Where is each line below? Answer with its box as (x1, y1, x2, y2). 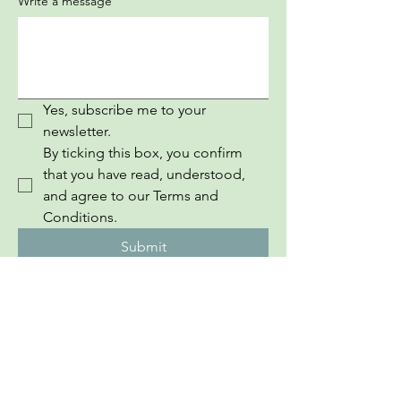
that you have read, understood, (43, 165, 245, 183)
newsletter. (43, 122, 111, 140)
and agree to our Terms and (43, 186, 218, 204)
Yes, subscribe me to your (43, 100, 206, 118)
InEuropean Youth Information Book (18, 325, 257, 349)
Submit (120, 237, 166, 255)
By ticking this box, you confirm (43, 143, 243, 161)
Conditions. (43, 208, 117, 226)
